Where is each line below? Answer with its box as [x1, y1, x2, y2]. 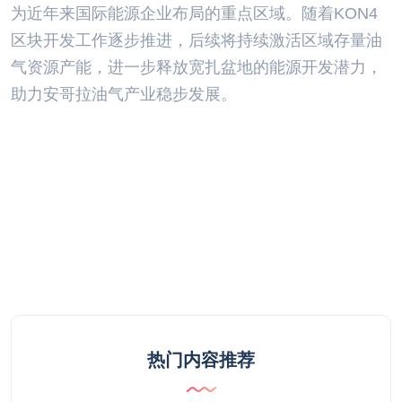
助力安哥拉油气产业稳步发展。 [11, 85, 237, 104]
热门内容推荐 [147, 350, 255, 371]
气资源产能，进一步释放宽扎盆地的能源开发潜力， [11, 58, 382, 77]
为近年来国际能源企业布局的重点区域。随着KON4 [11, 4, 378, 23]
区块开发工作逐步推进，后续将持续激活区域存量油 [11, 31, 382, 50]
